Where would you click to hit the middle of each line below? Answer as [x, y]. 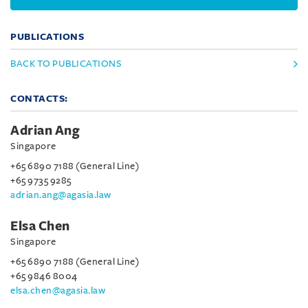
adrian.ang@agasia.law [61, 195]
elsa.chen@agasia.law [58, 290]
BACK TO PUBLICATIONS [66, 64]
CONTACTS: [39, 99]
